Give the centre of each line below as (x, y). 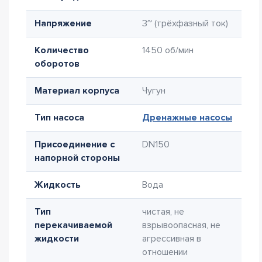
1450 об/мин (168, 50)
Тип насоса (59, 118)
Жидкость (58, 185)
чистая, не (163, 212)
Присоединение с (75, 144)
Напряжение (63, 23)
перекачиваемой (73, 225)
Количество (62, 50)
